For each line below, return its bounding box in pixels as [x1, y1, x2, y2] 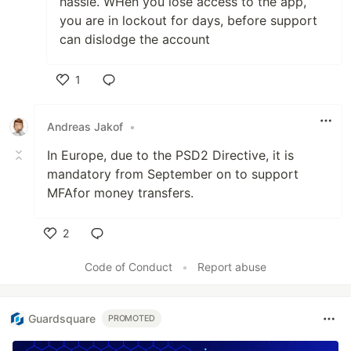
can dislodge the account [60, 31, 210, 47]
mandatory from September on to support [47, 165, 299, 182]
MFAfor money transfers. [47, 184, 194, 201]
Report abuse [197, 259, 266, 273]
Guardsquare [28, 312, 96, 326]
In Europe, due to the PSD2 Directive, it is [47, 147, 294, 163]
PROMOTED [108, 313, 156, 324]
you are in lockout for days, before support [60, 12, 317, 28]
